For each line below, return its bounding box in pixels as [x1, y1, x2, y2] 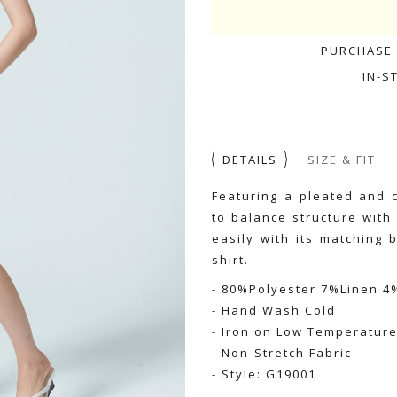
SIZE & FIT [307, 152, 376, 167]
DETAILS [222, 152, 277, 167]
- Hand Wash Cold [212, 302, 336, 319]
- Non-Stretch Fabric [212, 345, 352, 362]
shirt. [212, 252, 249, 268]
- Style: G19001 [212, 366, 316, 383]
